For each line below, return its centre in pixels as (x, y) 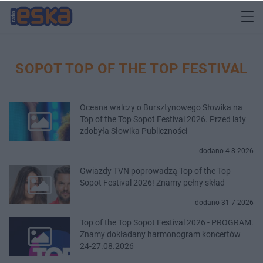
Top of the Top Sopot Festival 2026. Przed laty (163, 119)
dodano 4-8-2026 (226, 151)
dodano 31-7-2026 (224, 202)
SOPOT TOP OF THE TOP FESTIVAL (131, 68)
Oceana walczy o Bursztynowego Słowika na (161, 107)
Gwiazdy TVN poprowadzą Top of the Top (155, 171)
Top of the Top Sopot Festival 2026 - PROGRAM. (167, 222)
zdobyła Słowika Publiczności (134, 131)
